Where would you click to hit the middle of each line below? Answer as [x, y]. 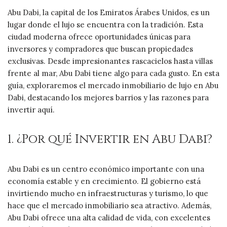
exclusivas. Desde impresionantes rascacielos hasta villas [110, 61]
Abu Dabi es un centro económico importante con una [106, 169]
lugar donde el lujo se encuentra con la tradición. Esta [105, 24]
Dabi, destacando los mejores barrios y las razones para [108, 97]
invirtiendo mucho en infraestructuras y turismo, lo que [108, 193]
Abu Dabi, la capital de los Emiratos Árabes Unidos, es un [109, 12]
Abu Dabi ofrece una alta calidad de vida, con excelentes [109, 217]
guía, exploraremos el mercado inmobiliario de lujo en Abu [113, 85]
